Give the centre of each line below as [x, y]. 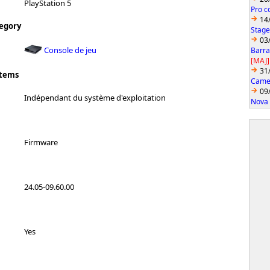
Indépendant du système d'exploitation [95, 97]
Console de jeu [70, 50]
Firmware [41, 142]
